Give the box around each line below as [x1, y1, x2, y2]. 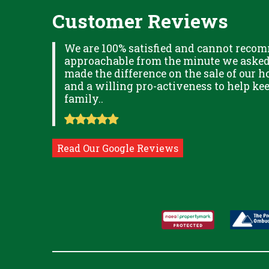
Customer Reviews [52, 8, 228, 34]
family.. [64, 92, 103, 106]
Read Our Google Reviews [57, 142, 178, 154]
